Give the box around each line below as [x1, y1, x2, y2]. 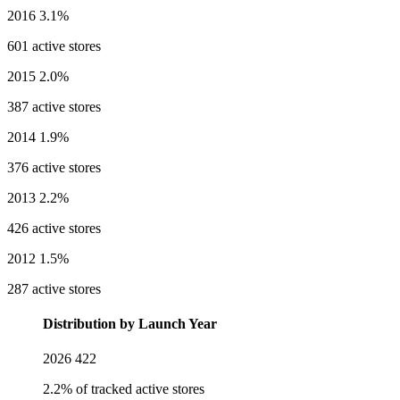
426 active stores [7, 220, 101, 236]
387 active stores [7, 98, 101, 114]
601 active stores [7, 37, 101, 54]
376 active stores [7, 159, 101, 175]
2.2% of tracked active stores [43, 381, 204, 397]
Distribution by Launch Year [43, 316, 217, 332]
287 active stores [7, 280, 101, 296]
